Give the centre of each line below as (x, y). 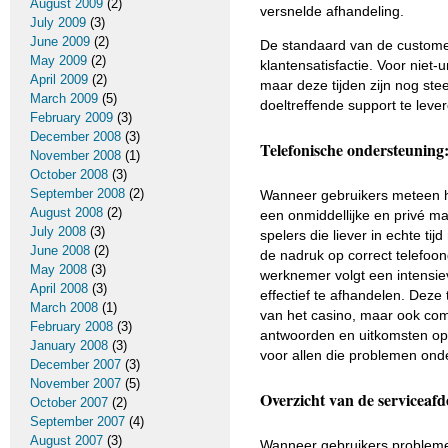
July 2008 (58, 231)
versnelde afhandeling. (332, 11)
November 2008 (75, 155)
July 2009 (58, 22)
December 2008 (75, 136)
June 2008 (60, 250)
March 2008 (64, 307)
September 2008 (77, 193)
